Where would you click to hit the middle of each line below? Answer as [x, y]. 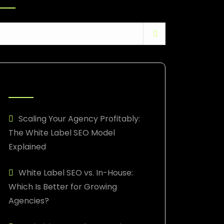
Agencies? [29, 201]
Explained [27, 147]
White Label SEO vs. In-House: [76, 173]
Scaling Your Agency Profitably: [79, 119]
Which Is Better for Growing [63, 187]
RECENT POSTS [39, 84]
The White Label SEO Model [62, 133]
